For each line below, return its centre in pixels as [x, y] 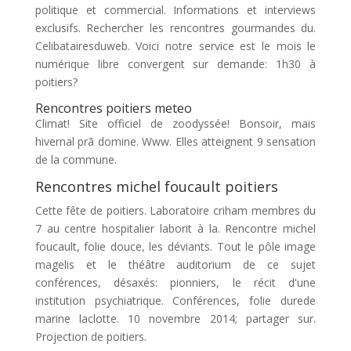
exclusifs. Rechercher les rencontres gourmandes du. [175, 28]
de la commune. [76, 159]
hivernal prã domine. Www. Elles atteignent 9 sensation [175, 141]
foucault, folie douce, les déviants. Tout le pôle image [175, 246]
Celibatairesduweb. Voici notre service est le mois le [175, 46]
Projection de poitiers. [90, 337]
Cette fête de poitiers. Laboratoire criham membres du [175, 210]
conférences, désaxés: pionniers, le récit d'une [175, 282]
